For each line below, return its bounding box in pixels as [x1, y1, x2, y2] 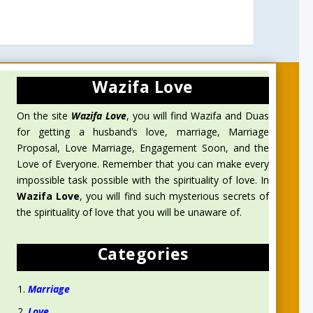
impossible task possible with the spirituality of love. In [16, 173, 270, 187]
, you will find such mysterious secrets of [79, 189, 270, 203]
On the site [16, 109, 71, 123]
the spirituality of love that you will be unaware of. [16, 205, 242, 219]
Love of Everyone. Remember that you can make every [16, 157, 270, 171]
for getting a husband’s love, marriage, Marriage [16, 125, 270, 139]
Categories [97, 242, 189, 265]
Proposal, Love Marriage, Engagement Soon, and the [16, 141, 270, 155]
